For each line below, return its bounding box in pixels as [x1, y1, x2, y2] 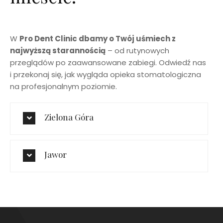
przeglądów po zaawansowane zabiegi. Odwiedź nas [10, 57, 206, 68]
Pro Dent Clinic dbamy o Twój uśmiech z [19, 33, 176, 44]
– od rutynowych [106, 45, 169, 56]
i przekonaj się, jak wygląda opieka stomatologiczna [10, 69, 201, 80]
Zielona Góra [44, 111, 94, 122]
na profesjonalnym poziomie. [10, 81, 117, 92]
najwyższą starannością [10, 45, 106, 56]
